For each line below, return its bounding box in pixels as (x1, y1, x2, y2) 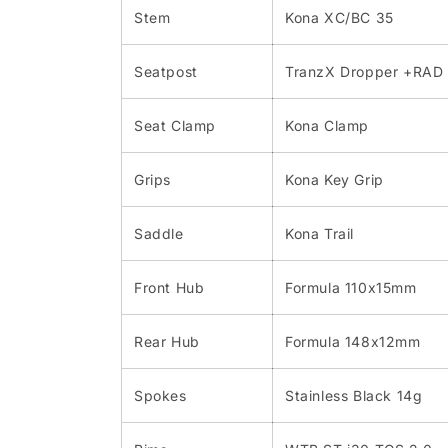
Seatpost (134, 63, 198, 81)
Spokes (134, 387, 187, 405)
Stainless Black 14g (285, 387, 423, 405)
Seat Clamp (134, 117, 216, 135)
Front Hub (134, 279, 205, 297)
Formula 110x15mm (285, 279, 417, 297)
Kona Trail (285, 225, 354, 243)
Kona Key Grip (285, 171, 384, 189)
